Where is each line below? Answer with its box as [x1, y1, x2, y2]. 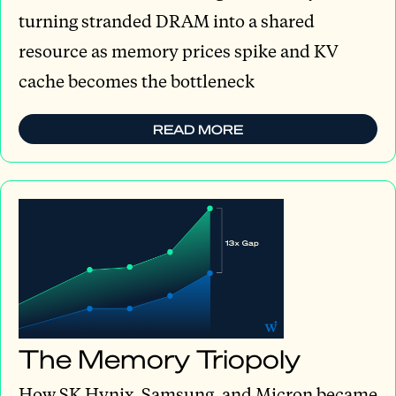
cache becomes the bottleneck [19, 69, 255, 92]
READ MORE [153, 120, 243, 137]
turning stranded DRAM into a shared [19, 9, 315, 32]
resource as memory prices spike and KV [19, 39, 339, 62]
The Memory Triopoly [19, 341, 301, 375]
